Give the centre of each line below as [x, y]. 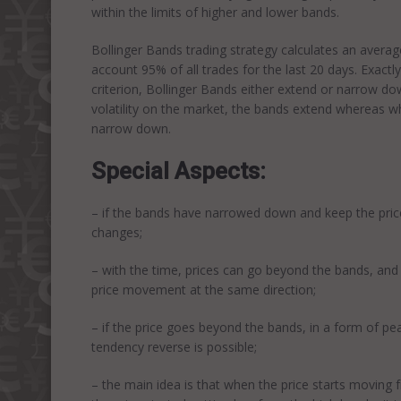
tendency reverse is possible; [174, 347]
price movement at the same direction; [204, 290]
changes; [117, 232]
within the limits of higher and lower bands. [215, 12]
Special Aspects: [179, 171]
